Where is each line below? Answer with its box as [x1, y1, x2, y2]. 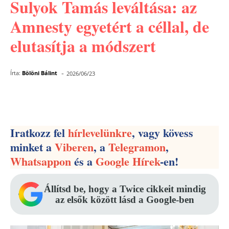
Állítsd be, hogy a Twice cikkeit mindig [43, 184, 206, 194]
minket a [10, 139, 55, 155]
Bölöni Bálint [22, 69, 57, 77]
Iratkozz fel [10, 124, 68, 141]
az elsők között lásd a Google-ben [55, 194, 194, 205]
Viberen [55, 139, 94, 155]
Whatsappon [10, 153, 71, 170]
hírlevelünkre [68, 124, 132, 141]
